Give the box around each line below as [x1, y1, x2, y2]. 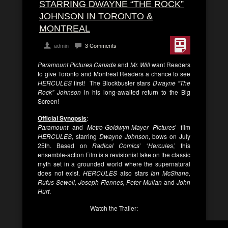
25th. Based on [38, 141, 92, 150]
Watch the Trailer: [90, 204, 138, 212]
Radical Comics [92, 141, 140, 150]
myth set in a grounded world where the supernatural [38, 159, 190, 168]
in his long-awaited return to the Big [83, 88, 190, 96]
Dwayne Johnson [99, 132, 149, 140]
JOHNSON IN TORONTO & [39, 11, 153, 21]
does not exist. [38, 168, 83, 177]
